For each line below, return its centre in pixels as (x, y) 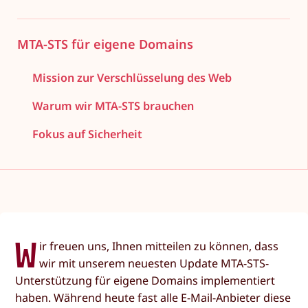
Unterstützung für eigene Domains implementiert (145, 280)
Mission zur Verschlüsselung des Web (132, 77)
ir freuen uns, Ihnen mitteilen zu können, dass (159, 246)
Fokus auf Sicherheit (87, 134)
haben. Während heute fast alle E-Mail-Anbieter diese (153, 297)
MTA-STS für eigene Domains (105, 44)
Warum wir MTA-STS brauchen (113, 106)
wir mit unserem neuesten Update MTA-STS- (154, 263)
